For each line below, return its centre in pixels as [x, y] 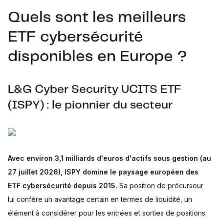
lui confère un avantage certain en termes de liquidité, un [100, 199]
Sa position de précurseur [160, 186]
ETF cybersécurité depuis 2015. [63, 186]
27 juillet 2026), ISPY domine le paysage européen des [103, 172]
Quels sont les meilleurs [97, 18]
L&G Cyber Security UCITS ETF [95, 90]
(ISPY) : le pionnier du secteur [90, 105]
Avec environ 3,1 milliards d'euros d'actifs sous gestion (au [109, 158]
